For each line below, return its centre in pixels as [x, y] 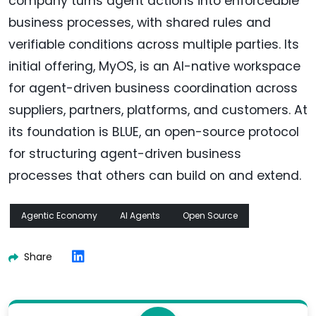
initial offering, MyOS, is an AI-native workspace [154, 67]
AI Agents [140, 216]
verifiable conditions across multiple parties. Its [154, 45]
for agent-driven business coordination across [153, 89]
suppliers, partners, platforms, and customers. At [158, 110]
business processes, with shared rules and [140, 23]
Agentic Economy [59, 216]
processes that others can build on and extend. [155, 176]
